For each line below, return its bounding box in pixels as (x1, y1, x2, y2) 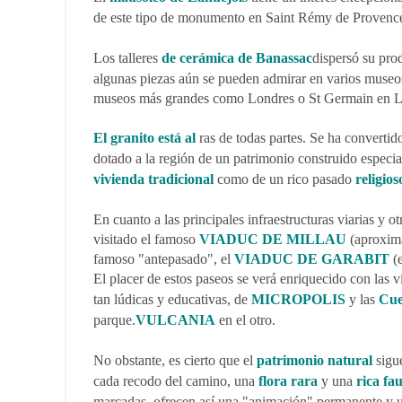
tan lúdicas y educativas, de (93, 292, 251, 307)
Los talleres (93, 50, 162, 66)
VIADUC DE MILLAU (199, 232, 346, 247)
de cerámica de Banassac (162, 50, 312, 66)
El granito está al (93, 130, 196, 145)
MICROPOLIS (251, 292, 345, 307)
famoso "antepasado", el (93, 251, 234, 267)
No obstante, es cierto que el (93, 353, 257, 368)
